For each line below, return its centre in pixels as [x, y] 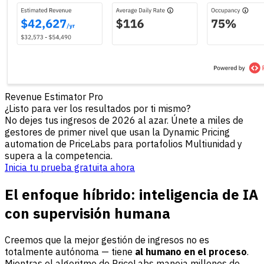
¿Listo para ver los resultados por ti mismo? [98, 108]
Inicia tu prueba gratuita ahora [70, 167]
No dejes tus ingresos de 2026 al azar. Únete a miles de [124, 120]
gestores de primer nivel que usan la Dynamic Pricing [117, 132]
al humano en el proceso [191, 252]
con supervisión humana [88, 213]
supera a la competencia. [59, 155]
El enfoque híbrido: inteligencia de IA [131, 194]
